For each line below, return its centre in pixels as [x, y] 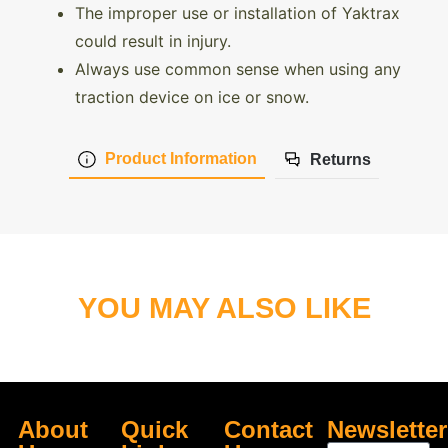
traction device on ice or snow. [192, 97]
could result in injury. [153, 41]
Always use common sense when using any [238, 69]
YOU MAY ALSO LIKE [224, 308]
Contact [268, 429]
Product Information [180, 159]
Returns [340, 159]
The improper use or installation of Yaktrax [237, 13]
